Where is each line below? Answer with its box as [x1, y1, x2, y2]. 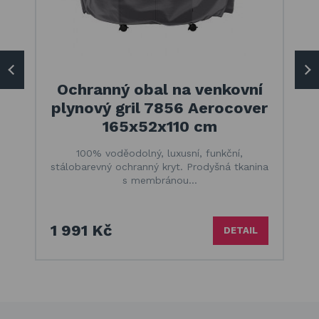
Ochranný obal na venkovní [56, 80, 263, 98]
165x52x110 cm [102, 117, 217, 135]
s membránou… [122, 174, 197, 186]
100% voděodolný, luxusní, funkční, [76, 147, 243, 159]
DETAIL [224, 225, 258, 236]
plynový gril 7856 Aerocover [51, 98, 268, 117]
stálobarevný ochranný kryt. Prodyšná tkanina [51, 160, 268, 172]
